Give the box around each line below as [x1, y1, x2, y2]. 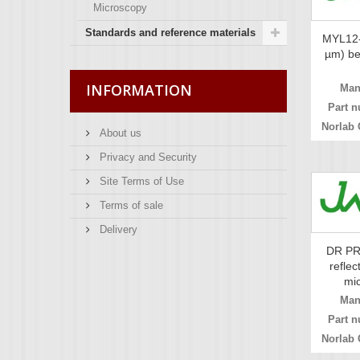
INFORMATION [86, 80, 192, 100]
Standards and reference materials [85, 26, 256, 39]
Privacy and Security [96, 150, 197, 163]
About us [96, 126, 141, 139]
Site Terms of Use [96, 174, 184, 187]
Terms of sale [96, 198, 163, 211]
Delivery [96, 223, 137, 235]
